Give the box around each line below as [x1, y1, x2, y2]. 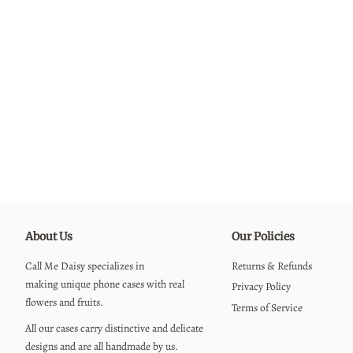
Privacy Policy [232, 279, 291, 295]
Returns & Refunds [232, 258, 312, 273]
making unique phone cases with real [25, 277, 184, 292]
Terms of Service [232, 299, 303, 315]
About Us [25, 229, 72, 243]
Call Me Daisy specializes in [25, 258, 144, 273]
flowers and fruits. [25, 295, 103, 310]
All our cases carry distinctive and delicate [25, 321, 203, 336]
